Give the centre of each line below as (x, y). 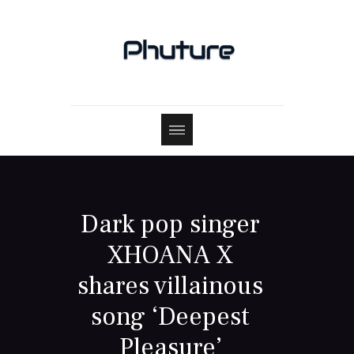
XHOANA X (171, 256)
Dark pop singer (171, 225)
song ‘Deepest (171, 317)
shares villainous (171, 286)
